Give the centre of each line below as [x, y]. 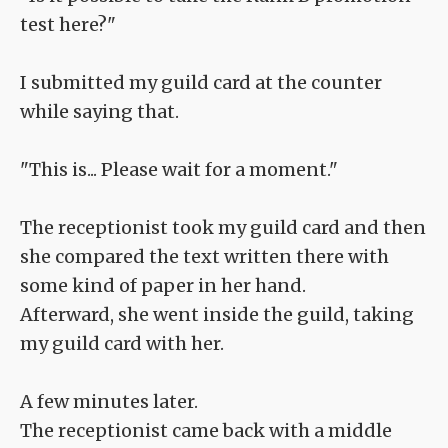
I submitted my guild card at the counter [201, 83]
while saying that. [99, 112]
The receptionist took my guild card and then [223, 228]
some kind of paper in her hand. [163, 286]
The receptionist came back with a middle [206, 431]
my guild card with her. [122, 344]
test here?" [68, 25]
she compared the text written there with [204, 257]
